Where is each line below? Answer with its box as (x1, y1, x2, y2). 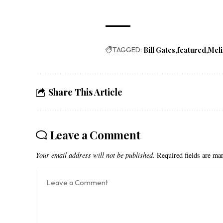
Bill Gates (143, 45, 176, 55)
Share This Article (48, 86, 122, 99)
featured (177, 45, 207, 55)
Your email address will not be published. (36, 150, 155, 160)
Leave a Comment (50, 127, 140, 143)
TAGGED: (112, 45, 142, 55)
